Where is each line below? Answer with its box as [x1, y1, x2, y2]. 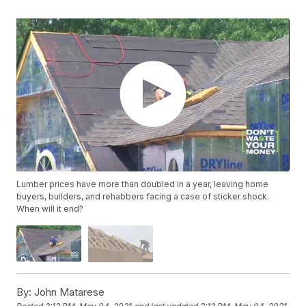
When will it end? [16, 204, 84, 214]
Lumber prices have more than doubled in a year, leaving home [16, 179, 269, 190]
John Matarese [31, 285, 105, 298]
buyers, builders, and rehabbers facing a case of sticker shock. [16, 191, 270, 202]
